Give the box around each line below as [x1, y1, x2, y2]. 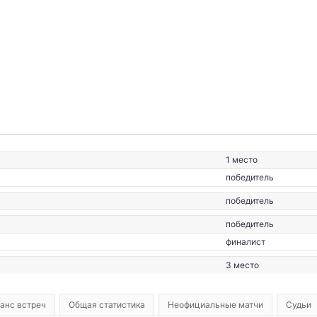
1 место [225, 154, 258, 165]
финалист [225, 236, 265, 247]
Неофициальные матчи [168, 299, 263, 310]
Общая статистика [69, 299, 145, 310]
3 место [225, 260, 259, 270]
